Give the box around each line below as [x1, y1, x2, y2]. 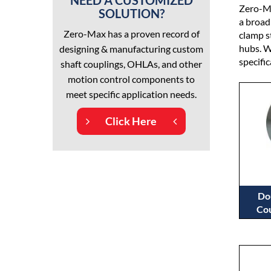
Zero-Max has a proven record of [63, 28, 200, 39]
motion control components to [68, 73, 195, 85]
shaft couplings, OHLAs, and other [60, 58, 202, 70]
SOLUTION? [98, 6, 165, 21]
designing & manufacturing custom [59, 43, 203, 54]
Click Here [105, 114, 157, 128]
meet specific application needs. [66, 88, 197, 100]
